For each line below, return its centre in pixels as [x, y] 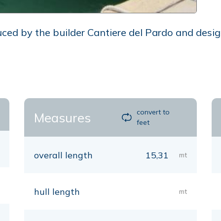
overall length [63, 155]
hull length [57, 192]
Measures [62, 117]
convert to [153, 112]
